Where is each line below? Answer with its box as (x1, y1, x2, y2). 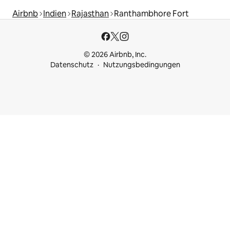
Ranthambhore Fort (114, 8, 189, 19)
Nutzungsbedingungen (103, 60, 180, 69)
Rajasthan (71, 8, 109, 19)
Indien (43, 8, 66, 19)
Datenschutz (50, 60, 93, 69)
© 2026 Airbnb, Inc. (84, 50, 146, 59)
